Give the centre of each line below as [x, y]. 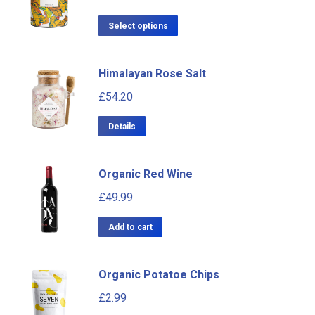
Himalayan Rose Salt [152, 73]
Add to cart [130, 227]
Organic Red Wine [146, 174]
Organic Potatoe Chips [159, 274]
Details [122, 126]
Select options [138, 26]
